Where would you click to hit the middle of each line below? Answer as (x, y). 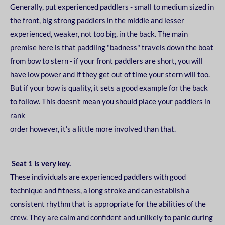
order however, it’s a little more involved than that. (93, 129)
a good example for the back (162, 88)
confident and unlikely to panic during (152, 217)
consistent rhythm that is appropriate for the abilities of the (108, 204)
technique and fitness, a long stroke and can (82, 190)
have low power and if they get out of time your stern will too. (110, 74)
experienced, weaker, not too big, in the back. (84, 34)
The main (173, 34)
